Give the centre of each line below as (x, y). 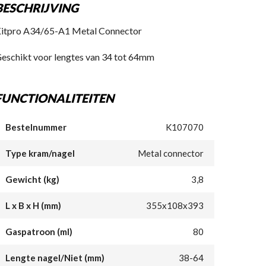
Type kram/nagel (40, 153)
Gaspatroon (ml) (39, 232)
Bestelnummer (36, 127)
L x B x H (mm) (33, 205)
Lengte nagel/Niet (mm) (55, 258)
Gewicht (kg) (32, 179)
